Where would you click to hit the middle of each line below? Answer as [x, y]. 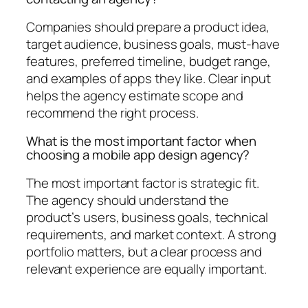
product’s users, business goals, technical [147, 217]
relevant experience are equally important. [146, 268]
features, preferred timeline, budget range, [148, 61]
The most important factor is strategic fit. [143, 183]
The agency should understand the [128, 200]
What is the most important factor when [142, 141]
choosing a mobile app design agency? [138, 155]
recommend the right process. [113, 112]
